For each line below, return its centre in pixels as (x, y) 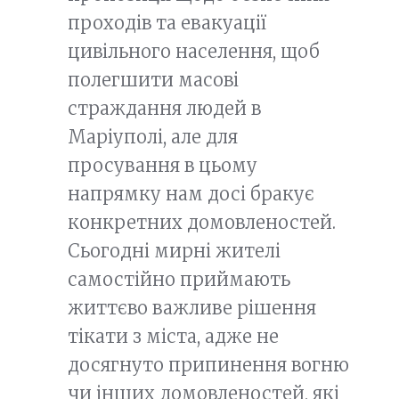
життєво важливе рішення (192, 307)
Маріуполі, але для (153, 136)
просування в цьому (163, 165)
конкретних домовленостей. (202, 222)
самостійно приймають (179, 279)
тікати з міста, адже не (173, 336)
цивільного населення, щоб (194, 51)
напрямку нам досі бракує (191, 193)
